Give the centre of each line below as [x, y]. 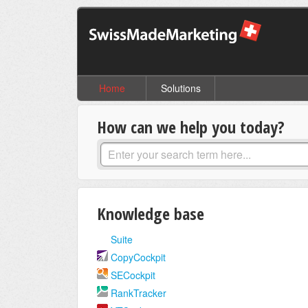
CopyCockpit [138, 257]
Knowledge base [151, 213]
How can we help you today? [191, 127]
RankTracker [139, 293]
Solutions [180, 88]
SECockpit [133, 275]
